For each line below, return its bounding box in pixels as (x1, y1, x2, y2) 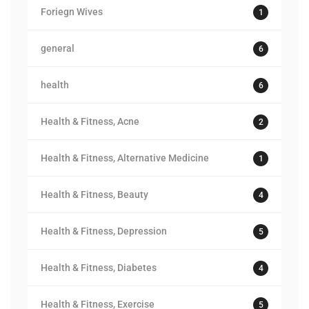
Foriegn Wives (41, 6, 103, 17)
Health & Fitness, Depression (41, 226, 167, 237)
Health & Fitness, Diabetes (41, 262, 157, 273)
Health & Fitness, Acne (41, 116, 139, 127)
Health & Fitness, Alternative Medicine (41, 152, 209, 163)
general (41, 43, 74, 54)
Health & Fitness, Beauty (41, 189, 148, 200)
